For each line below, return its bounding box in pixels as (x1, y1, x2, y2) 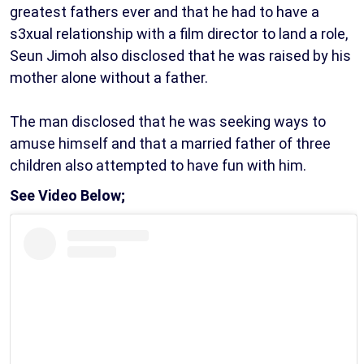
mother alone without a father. (10, 69, 208, 87)
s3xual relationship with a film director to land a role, (10, 25, 348, 43)
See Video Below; (10, 187, 125, 205)
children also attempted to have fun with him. (10, 157, 306, 175)
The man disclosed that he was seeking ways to (10, 113, 326, 131)
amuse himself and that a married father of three (10, 135, 331, 153)
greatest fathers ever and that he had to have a (10, 3, 319, 21)
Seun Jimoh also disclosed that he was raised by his (10, 47, 351, 65)
